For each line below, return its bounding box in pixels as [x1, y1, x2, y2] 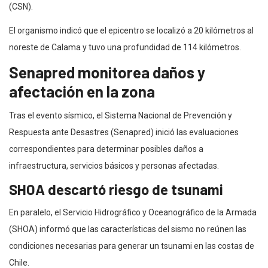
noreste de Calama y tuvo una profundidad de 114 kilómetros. [9, 42, 241, 52]
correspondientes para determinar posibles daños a [9, 144, 203, 154]
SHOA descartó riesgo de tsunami [9, 180, 223, 198]
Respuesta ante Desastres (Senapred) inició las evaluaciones [9, 127, 239, 137]
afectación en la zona [9, 81, 155, 100]
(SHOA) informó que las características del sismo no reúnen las [9, 224, 246, 234]
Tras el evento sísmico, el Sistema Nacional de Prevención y [9, 110, 232, 120]
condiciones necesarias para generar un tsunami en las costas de [9, 240, 254, 251]
